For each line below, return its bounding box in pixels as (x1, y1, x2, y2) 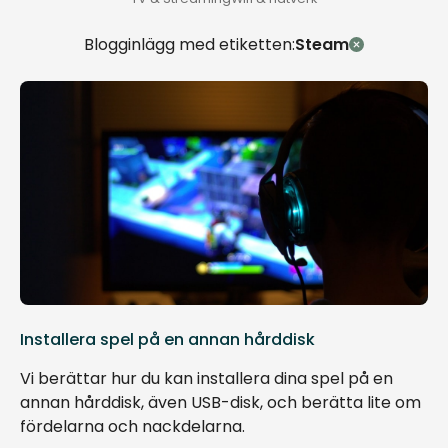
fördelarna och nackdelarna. (20, 415, 245, 438)
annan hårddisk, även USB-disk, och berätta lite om (20, 391, 421, 414)
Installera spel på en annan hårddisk (20, 328, 315, 351)
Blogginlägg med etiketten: (84, 33, 296, 56)
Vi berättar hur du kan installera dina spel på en (20, 367, 393, 390)
